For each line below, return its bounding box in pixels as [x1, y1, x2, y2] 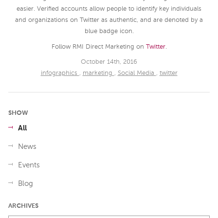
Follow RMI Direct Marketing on [51, 44, 146, 51]
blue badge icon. [84, 28, 134, 35]
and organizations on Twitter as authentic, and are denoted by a [15, 17, 203, 23]
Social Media [117, 70, 156, 76]
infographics [40, 70, 79, 76]
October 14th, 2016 [81, 58, 137, 65]
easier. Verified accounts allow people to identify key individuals [17, 5, 201, 12]
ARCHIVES [8, 202, 38, 209]
